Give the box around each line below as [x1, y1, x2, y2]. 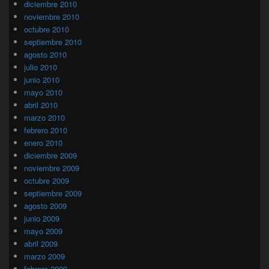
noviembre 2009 [24, 162, 79, 174]
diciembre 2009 [24, 149, 77, 161]
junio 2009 [24, 212, 59, 224]
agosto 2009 [24, 199, 67, 211]
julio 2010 [24, 61, 57, 73]
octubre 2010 [24, 23, 69, 35]
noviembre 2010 [24, 10, 79, 22]
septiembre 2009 [24, 187, 82, 199]
